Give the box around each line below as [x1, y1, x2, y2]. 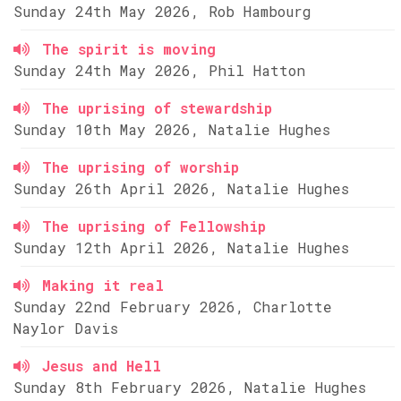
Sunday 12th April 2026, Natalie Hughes [13, 238, 349, 257]
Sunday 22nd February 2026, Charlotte [13, 297, 332, 316]
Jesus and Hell [42, 356, 161, 375]
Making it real [42, 276, 164, 294]
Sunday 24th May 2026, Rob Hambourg [13, 2, 311, 21]
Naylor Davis [13, 319, 118, 337]
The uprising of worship [42, 158, 239, 176]
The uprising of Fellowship [42, 217, 266, 235]
